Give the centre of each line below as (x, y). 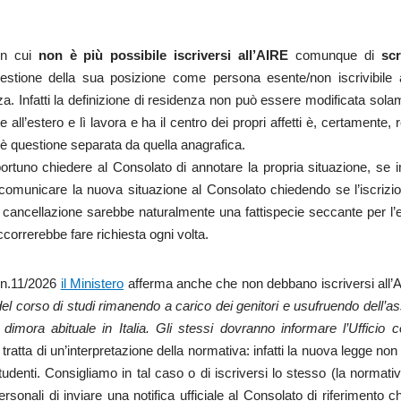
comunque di (335, 55)
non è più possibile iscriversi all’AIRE (163, 55)
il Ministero (92, 283)
